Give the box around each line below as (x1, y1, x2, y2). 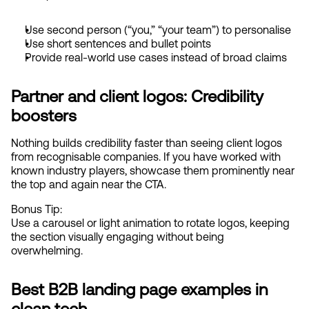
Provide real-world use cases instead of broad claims (25, 51, 287, 63)
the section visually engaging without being (11, 230, 224, 243)
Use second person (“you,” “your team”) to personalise (25, 23, 291, 36)
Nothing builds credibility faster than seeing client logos (11, 137, 282, 149)
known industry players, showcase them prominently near (11, 164, 295, 177)
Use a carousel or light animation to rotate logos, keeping (11, 217, 290, 229)
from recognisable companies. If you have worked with (11, 150, 281, 163)
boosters (11, 106, 77, 125)
